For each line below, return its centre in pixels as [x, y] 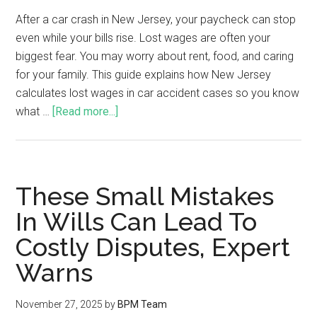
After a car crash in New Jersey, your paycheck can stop [156, 19]
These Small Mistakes [145, 196]
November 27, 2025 [59, 304]
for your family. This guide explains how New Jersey [144, 74]
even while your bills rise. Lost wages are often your [143, 38]
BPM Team [143, 304]
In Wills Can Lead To [137, 221]
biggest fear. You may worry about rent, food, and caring [155, 56]
